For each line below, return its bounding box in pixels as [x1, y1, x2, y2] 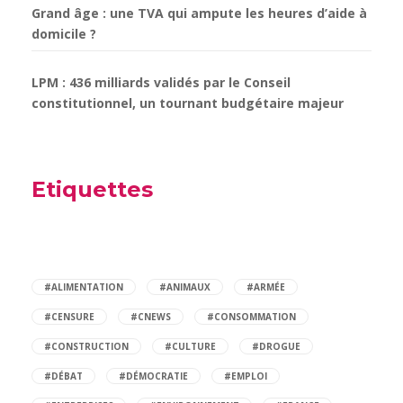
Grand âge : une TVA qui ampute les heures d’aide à [31, 4, 367, 22]
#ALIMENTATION [44, 280, 123, 293]
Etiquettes [31, 175, 153, 202]
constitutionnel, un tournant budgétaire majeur [31, 94, 344, 112]
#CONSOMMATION [207, 309, 296, 323]
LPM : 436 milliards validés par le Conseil [31, 73, 291, 91]
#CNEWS [130, 309, 171, 323]
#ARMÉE [246, 280, 285, 293]
